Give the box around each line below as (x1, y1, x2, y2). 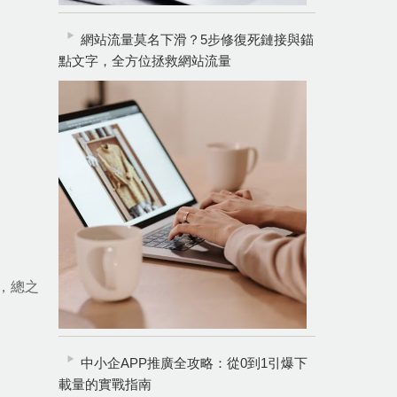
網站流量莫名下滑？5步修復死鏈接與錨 (81, 32, 314, 47)
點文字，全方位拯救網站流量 (58, 53, 231, 68)
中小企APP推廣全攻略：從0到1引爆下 (81, 355, 307, 370)
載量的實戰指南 (58, 377, 152, 392)
